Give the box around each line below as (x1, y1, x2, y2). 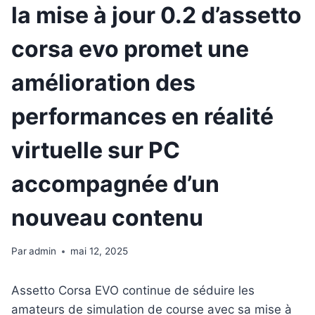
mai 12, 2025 (70, 245, 129, 257)
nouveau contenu (11, 203, 203, 231)
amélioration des (11, 68, 195, 96)
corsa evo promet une (11, 34, 249, 63)
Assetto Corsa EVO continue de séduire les (11, 283, 255, 298)
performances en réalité (11, 102, 274, 130)
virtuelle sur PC (11, 136, 180, 164)
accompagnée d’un (11, 169, 219, 198)
